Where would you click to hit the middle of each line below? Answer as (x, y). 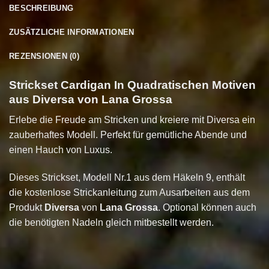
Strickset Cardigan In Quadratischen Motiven (132, 85)
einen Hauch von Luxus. (61, 150)
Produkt (27, 208)
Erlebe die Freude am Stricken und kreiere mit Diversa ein (132, 120)
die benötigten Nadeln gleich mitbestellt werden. (111, 223)
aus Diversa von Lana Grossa (91, 99)
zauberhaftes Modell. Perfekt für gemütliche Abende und (128, 135)
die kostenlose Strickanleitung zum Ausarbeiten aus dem (129, 193)
